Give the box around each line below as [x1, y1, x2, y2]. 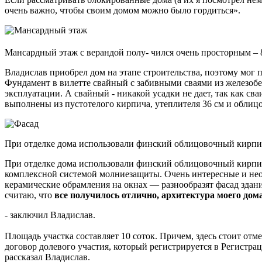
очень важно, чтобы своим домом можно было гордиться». [5, 5, 240, 15]
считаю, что [5, 190, 54, 201]
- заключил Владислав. [5, 210, 95, 220]
